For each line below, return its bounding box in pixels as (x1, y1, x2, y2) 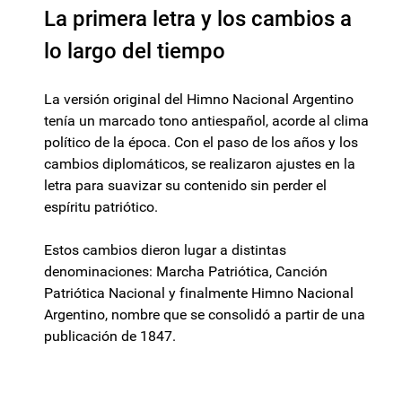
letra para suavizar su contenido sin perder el (44, 177, 327, 195)
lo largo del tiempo (44, 39, 225, 65)
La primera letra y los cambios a (44, 6, 352, 32)
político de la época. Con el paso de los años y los (44, 134, 358, 152)
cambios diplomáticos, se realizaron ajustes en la (44, 155, 355, 173)
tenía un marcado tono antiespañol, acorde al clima (44, 112, 369, 130)
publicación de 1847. (44, 328, 176, 345)
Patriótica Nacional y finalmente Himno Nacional (44, 284, 354, 302)
